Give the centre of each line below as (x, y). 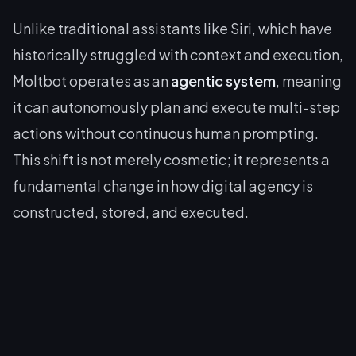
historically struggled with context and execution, (178, 54)
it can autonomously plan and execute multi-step (176, 106)
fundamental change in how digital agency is (163, 185)
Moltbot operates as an (92, 80)
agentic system (223, 80)
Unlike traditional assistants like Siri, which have (172, 28)
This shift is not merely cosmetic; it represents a (171, 159)
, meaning (309, 80)
